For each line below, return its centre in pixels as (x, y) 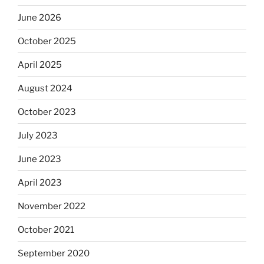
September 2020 (54, 253)
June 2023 (39, 159)
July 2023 (38, 135)
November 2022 (52, 206)
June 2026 (39, 17)
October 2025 (47, 41)
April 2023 (40, 182)
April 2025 (40, 65)
